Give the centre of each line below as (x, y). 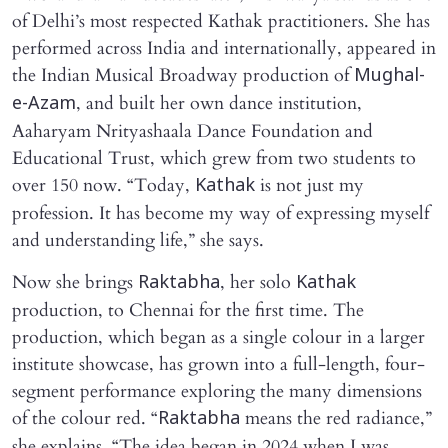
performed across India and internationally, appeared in (224, 48)
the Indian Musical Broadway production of (183, 75)
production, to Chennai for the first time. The (188, 310)
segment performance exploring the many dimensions (217, 391)
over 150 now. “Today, (103, 185)
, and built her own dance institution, (219, 103)
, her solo (258, 282)
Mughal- (389, 76)
